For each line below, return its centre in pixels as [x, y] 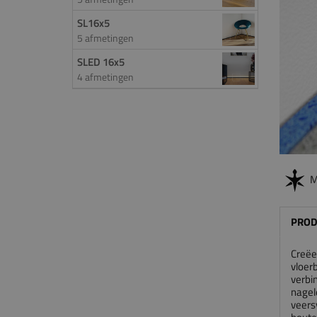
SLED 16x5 [101, 62]
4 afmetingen [105, 77]
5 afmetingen [105, 38]
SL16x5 [93, 23]
